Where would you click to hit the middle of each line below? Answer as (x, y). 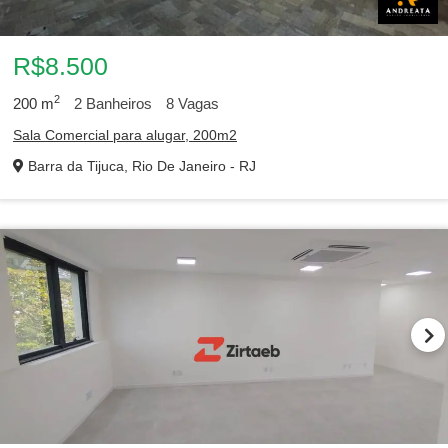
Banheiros (117, 103)
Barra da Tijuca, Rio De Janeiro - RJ (140, 166)
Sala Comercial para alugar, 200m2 (125, 135)
